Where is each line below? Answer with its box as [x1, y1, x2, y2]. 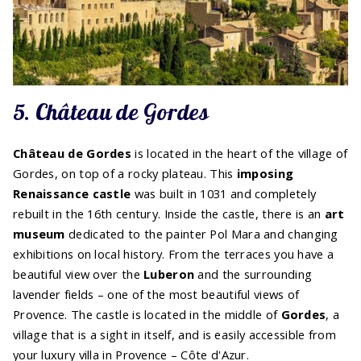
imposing [236, 165, 294, 181]
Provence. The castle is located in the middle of [13, 306, 281, 322]
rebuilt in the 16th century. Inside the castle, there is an [13, 205, 325, 222]
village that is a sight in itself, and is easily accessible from [13, 326, 336, 342]
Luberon [143, 266, 195, 282]
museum [13, 226, 65, 242]
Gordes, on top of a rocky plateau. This [13, 165, 237, 181]
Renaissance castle [13, 185, 131, 201]
